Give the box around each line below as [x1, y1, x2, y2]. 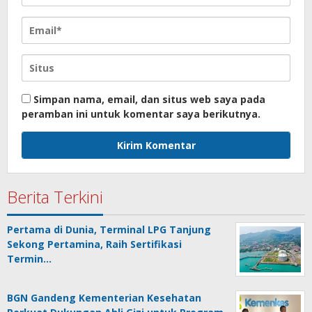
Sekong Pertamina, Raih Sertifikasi [7, 237, 182, 251]
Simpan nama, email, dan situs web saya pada [33, 93, 265, 107]
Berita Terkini [7, 185, 103, 209]
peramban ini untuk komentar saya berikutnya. [22, 107, 260, 121]
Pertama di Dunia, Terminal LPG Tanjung [7, 223, 211, 237]
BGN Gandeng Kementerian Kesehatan [7, 291, 201, 305]
